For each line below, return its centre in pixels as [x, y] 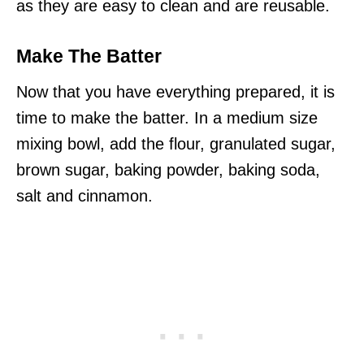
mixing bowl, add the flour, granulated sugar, [176, 144]
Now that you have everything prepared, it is [175, 92]
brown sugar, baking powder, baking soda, [168, 170]
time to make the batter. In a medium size [167, 118]
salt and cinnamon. [84, 196]
